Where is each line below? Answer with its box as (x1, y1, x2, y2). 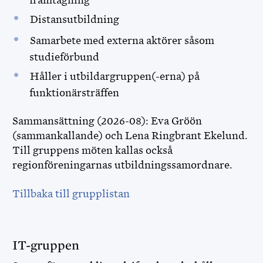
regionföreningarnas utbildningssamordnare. (12, 159, 232, 171)
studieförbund (29, 51, 102, 63)
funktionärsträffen (29, 87, 122, 99)
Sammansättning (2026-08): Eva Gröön (12, 115, 202, 127)
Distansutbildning (29, 14, 122, 25)
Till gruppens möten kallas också (12, 144, 173, 156)
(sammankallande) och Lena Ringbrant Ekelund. (12, 130, 248, 141)
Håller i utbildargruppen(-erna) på (29, 70, 200, 82)
